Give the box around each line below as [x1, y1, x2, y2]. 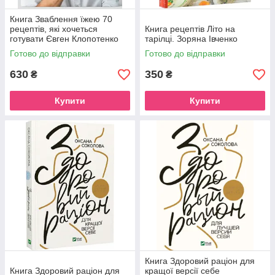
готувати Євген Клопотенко [10, 34, 118, 44]
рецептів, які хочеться [10, 24, 98, 34]
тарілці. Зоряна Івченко [145, 34, 238, 44]
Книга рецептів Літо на [145, 24, 235, 34]
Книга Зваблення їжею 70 [10, 14, 112, 24]
